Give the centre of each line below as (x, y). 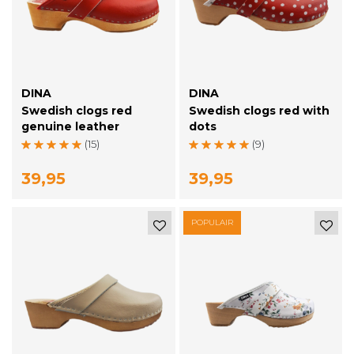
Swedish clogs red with (259, 111)
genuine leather (70, 127)
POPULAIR (212, 223)
